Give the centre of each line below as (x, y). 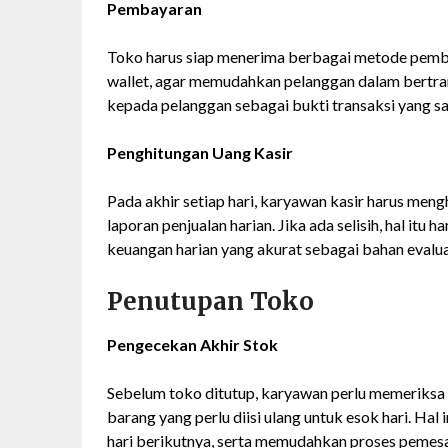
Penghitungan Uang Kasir (200, 153)
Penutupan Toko (210, 302)
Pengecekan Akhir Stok (192, 345)
